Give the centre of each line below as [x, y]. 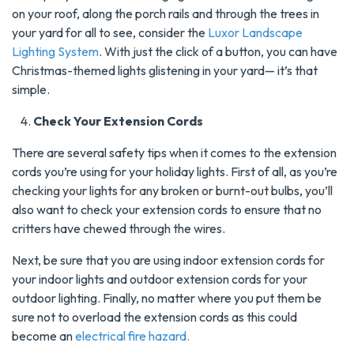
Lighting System [55, 52]
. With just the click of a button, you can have [218, 52]
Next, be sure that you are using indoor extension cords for [168, 260]
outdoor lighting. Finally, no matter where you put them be [167, 298]
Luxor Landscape [255, 33]
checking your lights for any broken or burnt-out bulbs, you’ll [172, 191]
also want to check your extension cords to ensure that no [167, 210]
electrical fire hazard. [134, 336]
